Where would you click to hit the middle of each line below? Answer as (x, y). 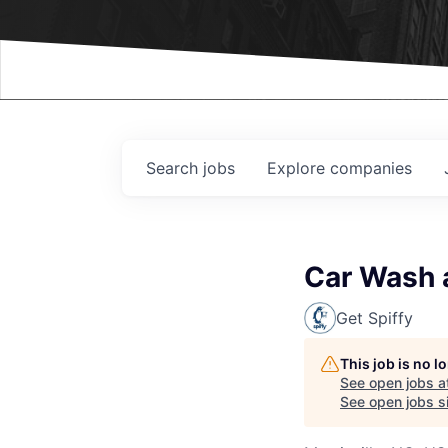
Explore (298, 168)
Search (174, 168)
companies (371, 168)
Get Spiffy (374, 318)
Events (104, 34)
